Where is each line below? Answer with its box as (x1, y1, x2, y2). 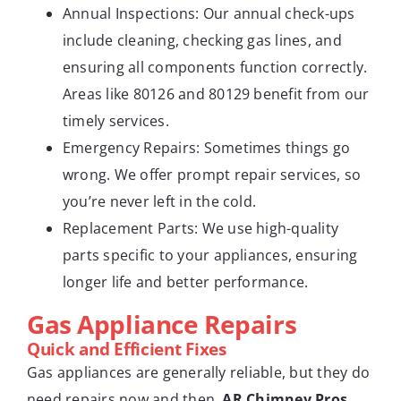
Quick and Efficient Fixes (27, 337, 226, 361)
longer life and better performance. (63, 271, 309, 292)
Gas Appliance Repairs (27, 306, 297, 341)
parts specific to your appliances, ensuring (63, 244, 358, 265)
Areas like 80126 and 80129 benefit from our (63, 83, 370, 104)
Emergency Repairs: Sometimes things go (63, 137, 351, 158)
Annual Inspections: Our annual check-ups (63, 3, 355, 23)
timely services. (63, 110, 169, 131)
